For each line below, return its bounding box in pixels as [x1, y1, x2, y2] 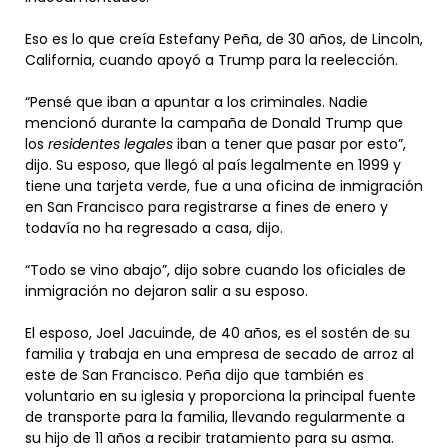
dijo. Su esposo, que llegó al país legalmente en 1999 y [25, 154, 401, 175]
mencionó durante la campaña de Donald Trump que [25, 112, 403, 133]
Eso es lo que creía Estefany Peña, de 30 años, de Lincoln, [25, 28, 423, 49]
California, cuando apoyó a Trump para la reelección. [25, 49, 402, 70]
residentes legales [48, 133, 173, 154]
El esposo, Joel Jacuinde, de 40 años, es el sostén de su [25, 322, 410, 343]
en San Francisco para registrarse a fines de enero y [25, 196, 388, 217]
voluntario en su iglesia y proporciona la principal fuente [25, 385, 416, 406]
